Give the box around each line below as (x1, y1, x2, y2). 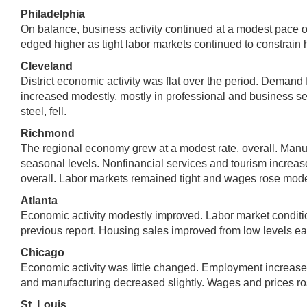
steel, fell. (21, 105, 66, 117)
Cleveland (21, 60, 73, 72)
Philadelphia (21, 8, 85, 20)
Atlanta (21, 194, 58, 206)
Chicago (21, 246, 64, 258)
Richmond (21, 127, 75, 139)
